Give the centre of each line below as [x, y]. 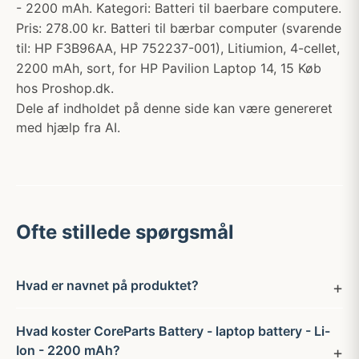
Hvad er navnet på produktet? [107, 285]
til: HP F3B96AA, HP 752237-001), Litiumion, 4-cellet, [178, 48]
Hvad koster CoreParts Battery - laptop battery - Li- [173, 331]
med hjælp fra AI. [68, 127]
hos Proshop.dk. [65, 88]
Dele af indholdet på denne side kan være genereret [174, 108]
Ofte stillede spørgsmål [125, 232]
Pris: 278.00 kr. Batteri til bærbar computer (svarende [179, 28]
